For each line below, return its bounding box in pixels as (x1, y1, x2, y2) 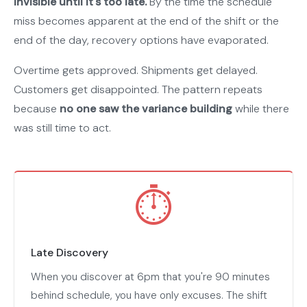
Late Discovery (31, 245, 108, 260)
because (14, 101, 60, 116)
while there (232, 101, 289, 116)
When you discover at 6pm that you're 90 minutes (31, 270, 270, 284)
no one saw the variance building (60, 101, 232, 116)
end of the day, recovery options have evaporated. (14, 33, 269, 48)
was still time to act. (14, 121, 111, 136)
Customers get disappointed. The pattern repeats (14, 82, 262, 97)
